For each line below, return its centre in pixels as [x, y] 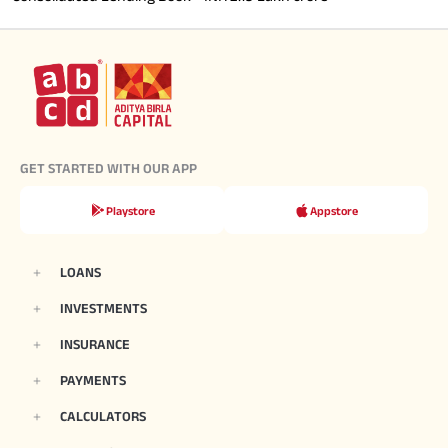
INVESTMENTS [103, 308]
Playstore [130, 210]
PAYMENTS [93, 380]
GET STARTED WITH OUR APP [108, 168]
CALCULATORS [103, 416]
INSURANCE [95, 344]
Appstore [334, 210]
